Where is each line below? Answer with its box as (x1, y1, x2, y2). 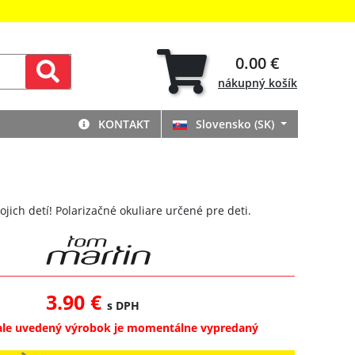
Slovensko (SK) (193, 116, 278, 132)
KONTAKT (95, 116, 151, 132)
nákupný (218, 75, 269, 91)
